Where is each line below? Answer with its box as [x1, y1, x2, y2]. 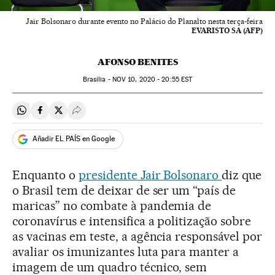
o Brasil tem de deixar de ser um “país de [12, 182, 236, 198]
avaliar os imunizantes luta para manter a [12, 244, 239, 259]
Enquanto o [12, 167, 79, 182]
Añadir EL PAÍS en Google [33, 134, 115, 144]
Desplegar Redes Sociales [76, 109, 185, 122]
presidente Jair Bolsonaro [78, 167, 222, 182]
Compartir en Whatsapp [21, 109, 122, 122]
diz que [222, 167, 262, 182]
